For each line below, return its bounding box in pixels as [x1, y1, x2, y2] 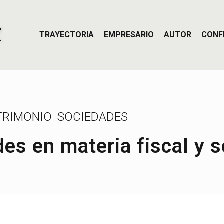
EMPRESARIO [104, 30, 154, 39]
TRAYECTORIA [39, 30, 94, 39]
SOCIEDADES [57, 110, 128, 124]
